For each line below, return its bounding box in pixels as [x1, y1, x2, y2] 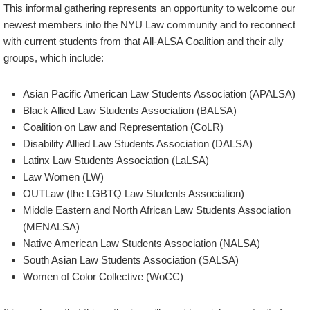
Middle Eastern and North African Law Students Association [23, 203, 291, 216]
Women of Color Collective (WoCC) [23, 270, 183, 282]
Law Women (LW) [23, 170, 104, 183]
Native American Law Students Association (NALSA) [23, 237, 260, 249]
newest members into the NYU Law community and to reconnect [3, 18, 295, 30]
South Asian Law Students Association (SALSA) [23, 253, 239, 266]
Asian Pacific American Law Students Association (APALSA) [23, 87, 295, 100]
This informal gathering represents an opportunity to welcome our [3, 1, 295, 14]
